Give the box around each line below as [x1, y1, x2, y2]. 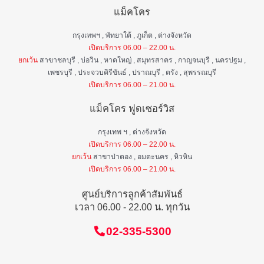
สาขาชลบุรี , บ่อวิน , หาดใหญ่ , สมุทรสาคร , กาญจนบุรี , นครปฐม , [38, 55, 246, 64]
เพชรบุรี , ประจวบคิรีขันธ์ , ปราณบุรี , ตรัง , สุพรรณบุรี [48, 68, 216, 77]
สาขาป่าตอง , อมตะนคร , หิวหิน [91, 152, 192, 161]
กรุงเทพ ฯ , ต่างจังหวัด [98, 127, 166, 136]
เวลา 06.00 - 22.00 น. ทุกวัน [74, 201, 190, 212]
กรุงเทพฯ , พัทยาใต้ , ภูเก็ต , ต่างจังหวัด [72, 31, 192, 39]
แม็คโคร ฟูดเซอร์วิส [90, 103, 174, 114]
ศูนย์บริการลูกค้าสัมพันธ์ [81, 188, 183, 199]
